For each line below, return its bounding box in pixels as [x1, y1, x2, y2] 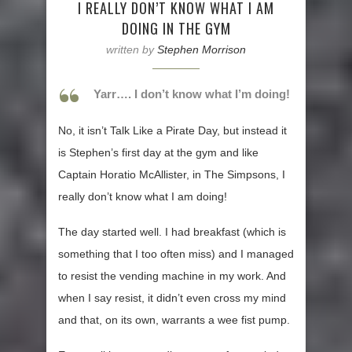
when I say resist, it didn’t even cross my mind [58, 291, 286, 305]
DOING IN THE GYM [121, 18, 231, 39]
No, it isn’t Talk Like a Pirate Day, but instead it [58, 124, 287, 137]
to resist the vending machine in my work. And [58, 269, 286, 283]
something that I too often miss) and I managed [58, 247, 294, 261]
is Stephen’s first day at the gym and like [58, 146, 258, 159]
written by [106, 43, 157, 57]
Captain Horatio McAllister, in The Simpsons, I [58, 168, 285, 181]
